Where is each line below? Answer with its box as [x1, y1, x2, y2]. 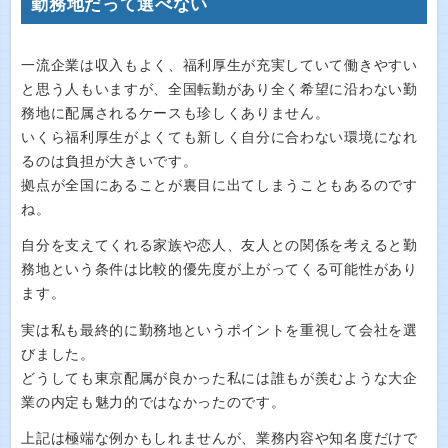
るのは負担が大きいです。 [21, 153, 198, 169]
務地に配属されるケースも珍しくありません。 [21, 105, 330, 121]
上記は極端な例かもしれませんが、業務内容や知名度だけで [21, 431, 418, 446]
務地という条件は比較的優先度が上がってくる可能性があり [21, 262, 418, 277]
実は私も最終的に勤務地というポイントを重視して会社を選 [21, 322, 418, 338]
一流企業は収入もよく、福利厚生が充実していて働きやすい [21, 57, 418, 73]
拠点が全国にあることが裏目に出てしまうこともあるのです [21, 177, 418, 193]
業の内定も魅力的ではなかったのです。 [21, 394, 286, 410]
